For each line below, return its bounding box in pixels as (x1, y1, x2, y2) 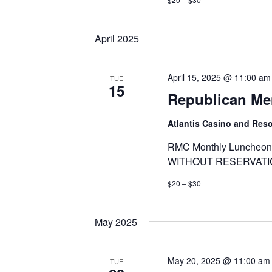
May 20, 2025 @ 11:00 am (167, 254, 270, 267)
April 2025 (95, 32, 139, 46)
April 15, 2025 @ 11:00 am (167, 71, 271, 84)
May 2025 (95, 215, 137, 229)
